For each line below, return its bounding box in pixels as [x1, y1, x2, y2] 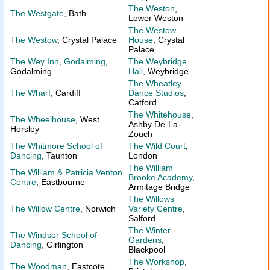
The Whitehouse [128, 110, 191, 119]
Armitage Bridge [128, 182, 190, 192]
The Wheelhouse [10, 115, 75, 124]
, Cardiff [51, 88, 81, 98]
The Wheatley [128, 78, 181, 88]
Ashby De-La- [128, 119, 181, 129]
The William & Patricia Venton [10, 168, 122, 177]
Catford [128, 98, 157, 107]
